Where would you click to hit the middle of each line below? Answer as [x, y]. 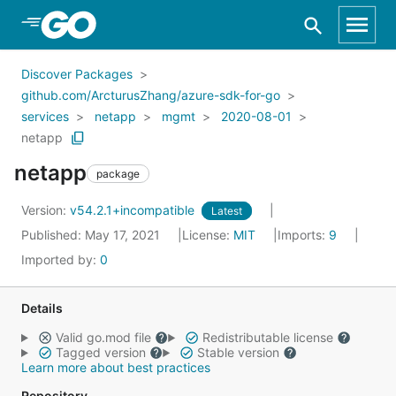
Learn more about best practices [116, 367]
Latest [227, 211]
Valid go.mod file [103, 337]
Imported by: [61, 259]
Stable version [238, 352]
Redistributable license [267, 337]
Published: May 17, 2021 [92, 235]
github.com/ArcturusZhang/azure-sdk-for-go [151, 95]
